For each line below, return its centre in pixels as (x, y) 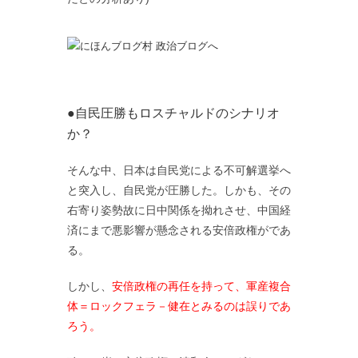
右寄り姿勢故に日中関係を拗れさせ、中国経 (179, 210)
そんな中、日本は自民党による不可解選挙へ (179, 170)
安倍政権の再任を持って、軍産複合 (201, 286)
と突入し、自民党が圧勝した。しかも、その (179, 190)
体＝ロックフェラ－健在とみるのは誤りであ (179, 306)
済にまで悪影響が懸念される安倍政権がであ (179, 230)
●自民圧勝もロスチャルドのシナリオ (173, 113)
